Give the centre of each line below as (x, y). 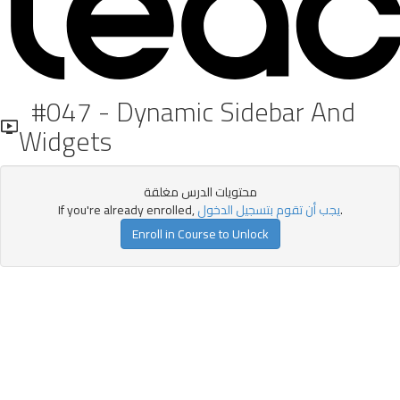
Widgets (65, 141)
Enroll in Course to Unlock (200, 234)
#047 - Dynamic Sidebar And (187, 112)
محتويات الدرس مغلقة (200, 192)
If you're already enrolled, (127, 210)
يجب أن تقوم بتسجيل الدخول (268, 210)
